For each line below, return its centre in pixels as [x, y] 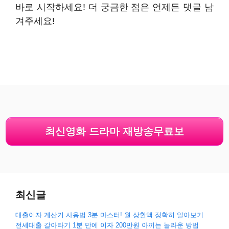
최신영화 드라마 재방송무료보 [114, 131]
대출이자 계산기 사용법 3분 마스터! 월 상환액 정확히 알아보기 [109, 215]
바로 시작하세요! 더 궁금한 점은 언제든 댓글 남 [114, 7]
